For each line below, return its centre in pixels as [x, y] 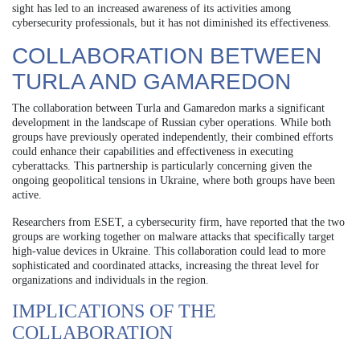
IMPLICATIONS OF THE [114, 311]
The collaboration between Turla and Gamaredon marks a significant [168, 108]
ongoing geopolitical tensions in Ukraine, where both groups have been [174, 180]
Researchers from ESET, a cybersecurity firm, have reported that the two [178, 222]
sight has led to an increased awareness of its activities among [151, 8]
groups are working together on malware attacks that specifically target [173, 236]
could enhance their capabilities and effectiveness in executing [153, 151]
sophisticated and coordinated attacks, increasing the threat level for [166, 265]
